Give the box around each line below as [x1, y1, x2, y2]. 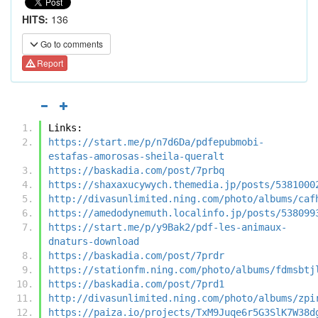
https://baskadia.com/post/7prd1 [48, 278, 224, 290]
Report [35, 57, 63, 70]
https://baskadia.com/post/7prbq [48, 164, 224, 176]
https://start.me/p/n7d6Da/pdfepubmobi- [48, 136, 264, 148]
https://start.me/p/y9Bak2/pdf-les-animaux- [48, 221, 287, 233]
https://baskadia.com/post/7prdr [48, 249, 224, 261]
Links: [48, 121, 82, 133]
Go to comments [38, 38, 103, 50]
